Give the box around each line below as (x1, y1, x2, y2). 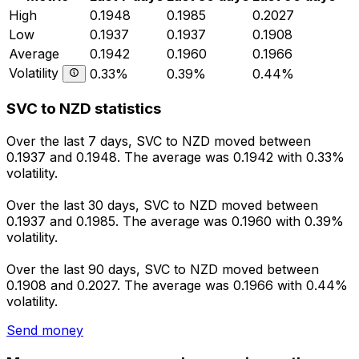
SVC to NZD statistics (6, 99, 161, 119)
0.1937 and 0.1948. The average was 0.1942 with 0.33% (6, 149, 345, 166)
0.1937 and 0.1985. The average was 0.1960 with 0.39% (6, 213, 344, 230)
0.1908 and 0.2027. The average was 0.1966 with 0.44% (6, 277, 348, 294)
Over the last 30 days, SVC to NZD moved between (6, 197, 318, 214)
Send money (6, 322, 83, 339)
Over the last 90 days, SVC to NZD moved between (6, 261, 319, 278)
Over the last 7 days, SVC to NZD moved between (6, 133, 311, 150)
